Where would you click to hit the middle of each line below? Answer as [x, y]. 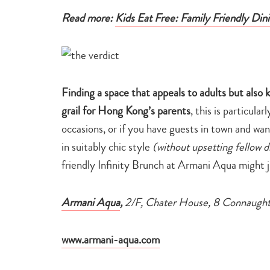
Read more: [88, 17]
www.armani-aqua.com [111, 239]
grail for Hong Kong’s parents [126, 110]
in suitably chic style [107, 146]
